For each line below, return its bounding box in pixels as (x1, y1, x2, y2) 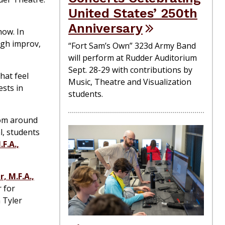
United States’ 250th (68, 5, 197, 21)
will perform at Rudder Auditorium (68, 52, 197, 63)
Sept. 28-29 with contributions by (68, 64, 192, 75)
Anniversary (68, 20, 143, 36)
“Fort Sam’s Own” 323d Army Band (68, 40, 196, 51)
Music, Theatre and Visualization (68, 76, 191, 87)
